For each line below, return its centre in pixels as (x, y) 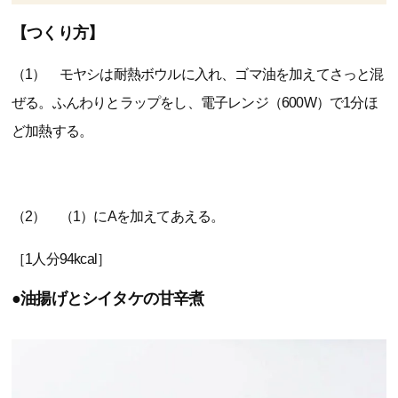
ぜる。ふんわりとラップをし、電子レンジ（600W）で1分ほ (195, 102)
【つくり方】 (58, 32)
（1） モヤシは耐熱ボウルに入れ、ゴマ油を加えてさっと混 (198, 74)
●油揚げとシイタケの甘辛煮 (108, 298)
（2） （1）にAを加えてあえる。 (118, 216)
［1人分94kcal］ (61, 259)
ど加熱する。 (52, 131)
